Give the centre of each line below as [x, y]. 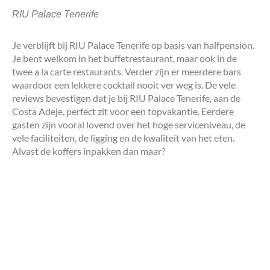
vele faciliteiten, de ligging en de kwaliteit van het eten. [123, 138]
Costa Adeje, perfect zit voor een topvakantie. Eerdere [123, 111]
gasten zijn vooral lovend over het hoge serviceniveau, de [129, 125]
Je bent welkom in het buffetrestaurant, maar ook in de [124, 58]
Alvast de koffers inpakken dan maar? [89, 151]
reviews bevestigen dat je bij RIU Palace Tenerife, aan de [126, 98]
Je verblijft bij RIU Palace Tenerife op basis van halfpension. [133, 45]
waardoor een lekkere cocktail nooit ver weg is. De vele [124, 85]
